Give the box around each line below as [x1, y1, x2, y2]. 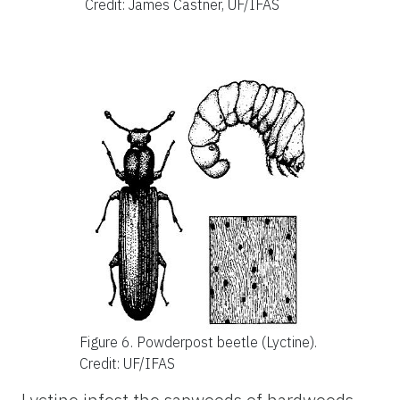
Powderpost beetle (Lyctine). [137, 332, 317, 351]
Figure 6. [79, 332, 133, 351]
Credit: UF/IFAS [79, 354, 175, 372]
